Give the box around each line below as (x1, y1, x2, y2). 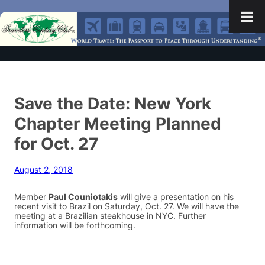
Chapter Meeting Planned (14, 113, 221, 134)
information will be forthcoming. (14, 221, 135, 231)
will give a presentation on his (118, 192, 234, 202)
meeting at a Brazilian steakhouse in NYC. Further (14, 211, 206, 221)
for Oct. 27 (14, 133, 99, 154)
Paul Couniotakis (49, 192, 118, 202)
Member (14, 192, 49, 202)
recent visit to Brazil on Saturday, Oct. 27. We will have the (14, 202, 239, 212)
